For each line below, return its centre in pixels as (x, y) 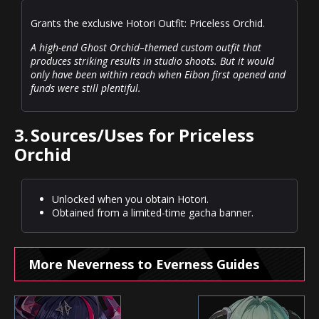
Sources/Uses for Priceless (142, 135)
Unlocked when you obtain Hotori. (130, 199)
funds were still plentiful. (86, 88)
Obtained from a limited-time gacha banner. (153, 213)
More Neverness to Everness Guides (144, 265)
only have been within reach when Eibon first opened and (158, 75)
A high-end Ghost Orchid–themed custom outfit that (146, 48)
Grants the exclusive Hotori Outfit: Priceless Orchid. (148, 23)
